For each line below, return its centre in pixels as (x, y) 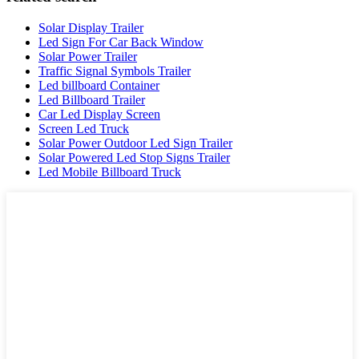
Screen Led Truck (84, 128)
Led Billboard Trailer (92, 99)
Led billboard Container (99, 85)
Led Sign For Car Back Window (121, 42)
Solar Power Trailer (88, 56)
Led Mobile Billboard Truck (110, 171)
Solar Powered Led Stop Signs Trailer (134, 157)
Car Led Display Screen (99, 114)
